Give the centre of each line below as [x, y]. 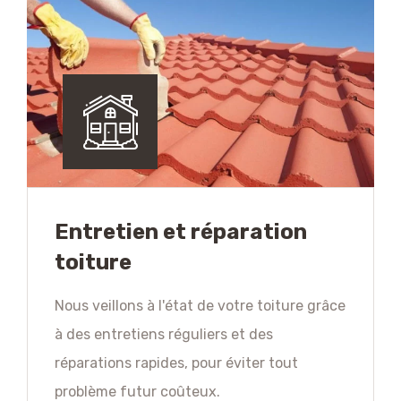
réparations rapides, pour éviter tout [176, 363]
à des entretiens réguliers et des [164, 335]
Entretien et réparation [181, 232]
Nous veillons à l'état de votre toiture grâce [200, 306]
